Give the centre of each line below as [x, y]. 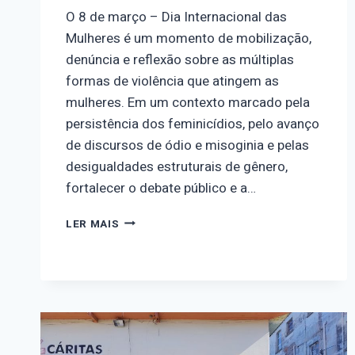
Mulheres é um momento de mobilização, [189, 38]
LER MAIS [93, 224]
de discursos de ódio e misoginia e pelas [187, 145]
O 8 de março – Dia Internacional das [176, 17]
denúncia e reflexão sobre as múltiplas [180, 59]
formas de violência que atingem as [172, 81]
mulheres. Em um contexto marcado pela [188, 102]
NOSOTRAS [151, 236]
